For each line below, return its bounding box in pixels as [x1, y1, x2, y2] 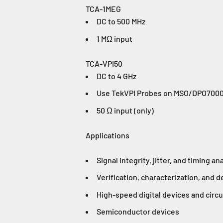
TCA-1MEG [86, 3, 121, 13]
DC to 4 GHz [97, 71, 136, 81]
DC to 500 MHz [97, 16, 145, 26]
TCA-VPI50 [86, 58, 122, 68]
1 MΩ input [97, 33, 132, 43]
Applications [86, 130, 129, 140]
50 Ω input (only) [97, 105, 154, 115]
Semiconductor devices [97, 207, 179, 217]
